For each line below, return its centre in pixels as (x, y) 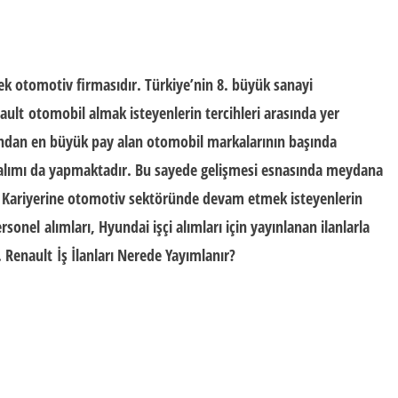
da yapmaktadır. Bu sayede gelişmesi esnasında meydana (205, 170)
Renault (29, 255)
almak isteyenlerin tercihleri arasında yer (212, 113)
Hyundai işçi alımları (159, 227)
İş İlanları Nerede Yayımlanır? (144, 255)
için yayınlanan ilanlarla (296, 227)
